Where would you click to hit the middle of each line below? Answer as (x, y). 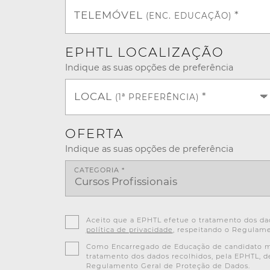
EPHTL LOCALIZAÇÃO (144, 52)
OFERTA (94, 133)
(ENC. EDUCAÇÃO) (188, 15)
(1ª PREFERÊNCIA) (157, 97)
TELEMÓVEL (110, 15)
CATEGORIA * (99, 170)
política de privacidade (129, 229)
